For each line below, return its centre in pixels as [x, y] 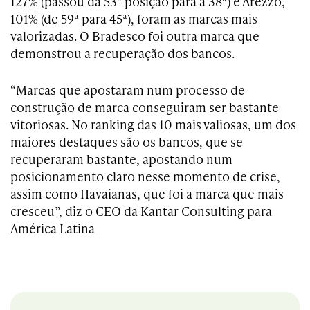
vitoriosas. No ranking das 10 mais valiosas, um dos [153, 125]
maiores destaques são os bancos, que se [127, 142]
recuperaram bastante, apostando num [121, 159]
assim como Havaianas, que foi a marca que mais [147, 194]
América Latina [53, 228]
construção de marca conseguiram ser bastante [145, 107]
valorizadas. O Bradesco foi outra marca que [135, 36]
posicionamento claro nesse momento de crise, [145, 176]
